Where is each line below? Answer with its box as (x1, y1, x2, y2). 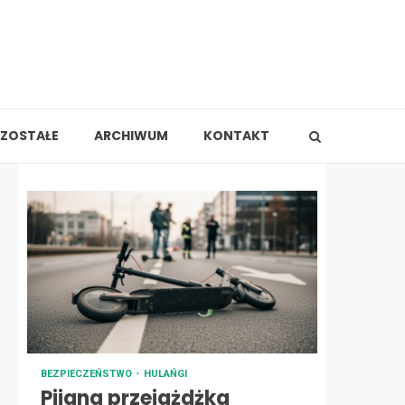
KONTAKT (202, 127, 269, 145)
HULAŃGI (144, 368, 187, 380)
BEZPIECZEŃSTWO (41, 368, 135, 380)
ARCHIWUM (93, 127, 168, 145)
